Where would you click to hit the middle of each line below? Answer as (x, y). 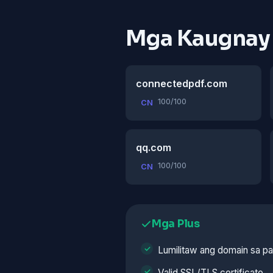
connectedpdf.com (182, 84)
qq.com (154, 148)
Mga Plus (176, 224)
